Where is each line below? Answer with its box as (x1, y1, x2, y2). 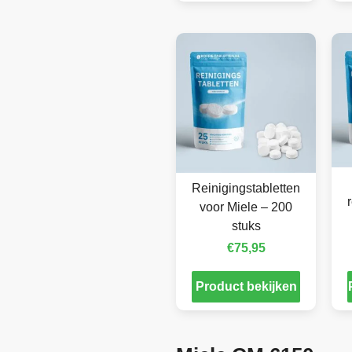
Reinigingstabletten (192, 181, 300, 195)
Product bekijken (195, 279, 297, 293)
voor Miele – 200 (200, 200, 292, 214)
